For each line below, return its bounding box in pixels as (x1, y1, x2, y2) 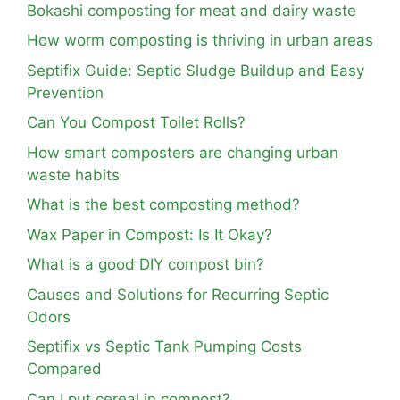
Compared (27, 360, 102, 378)
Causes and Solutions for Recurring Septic (27, 285, 329, 304)
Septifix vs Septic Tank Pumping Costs (27, 337, 302, 355)
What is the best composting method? (27, 196, 300, 213)
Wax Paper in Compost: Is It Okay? (27, 225, 272, 244)
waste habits (27, 165, 120, 184)
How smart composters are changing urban (27, 143, 338, 162)
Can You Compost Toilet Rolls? (27, 113, 246, 131)
